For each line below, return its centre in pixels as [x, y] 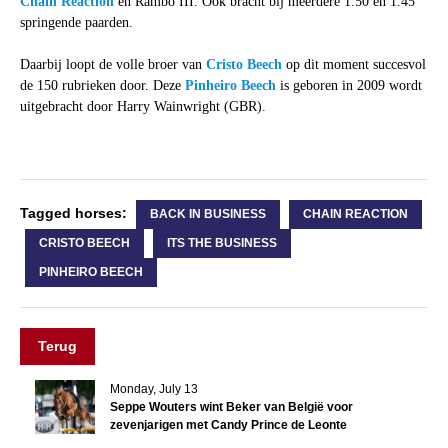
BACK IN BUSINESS [207, 214]
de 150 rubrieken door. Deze [102, 86]
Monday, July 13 [153, 389]
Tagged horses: [75, 213]
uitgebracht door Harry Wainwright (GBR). [144, 107]
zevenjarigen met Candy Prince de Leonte [228, 425]
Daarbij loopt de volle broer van [112, 65]
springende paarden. [78, 23]
